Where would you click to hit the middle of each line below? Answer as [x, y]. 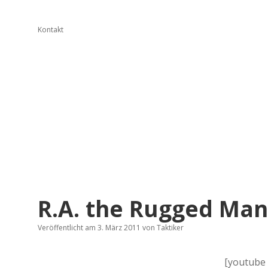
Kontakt [51, 30]
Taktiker [169, 228]
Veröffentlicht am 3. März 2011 [90, 228]
